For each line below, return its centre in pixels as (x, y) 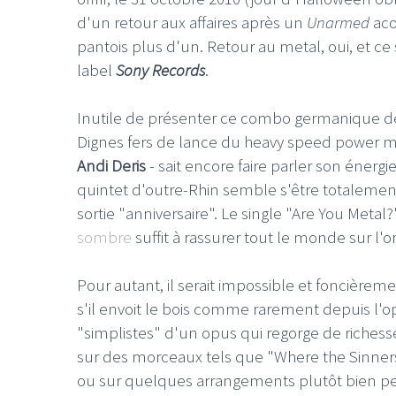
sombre (104, 236)
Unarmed (338, 22)
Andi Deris (111, 165)
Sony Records (160, 70)
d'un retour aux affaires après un (192, 22)
